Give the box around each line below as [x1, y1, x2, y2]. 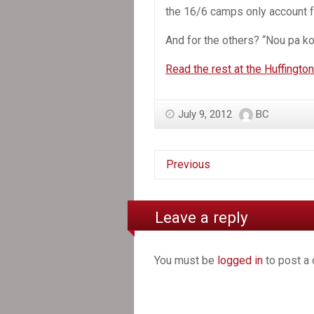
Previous [166, 158, 210, 172]
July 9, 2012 [178, 108, 232, 121]
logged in [217, 253, 263, 267]
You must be [154, 253, 217, 267]
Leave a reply [155, 207, 249, 226]
